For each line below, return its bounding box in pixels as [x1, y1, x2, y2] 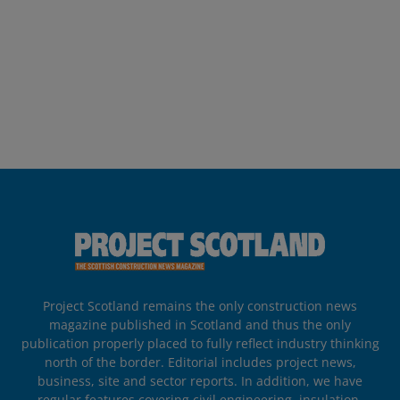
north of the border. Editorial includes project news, [44, 354, 356, 371]
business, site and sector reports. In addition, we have [37, 372, 362, 390]
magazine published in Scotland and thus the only [49, 316, 351, 334]
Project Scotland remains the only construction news [43, 297, 357, 315]
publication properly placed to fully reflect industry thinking [21, 335, 379, 353]
